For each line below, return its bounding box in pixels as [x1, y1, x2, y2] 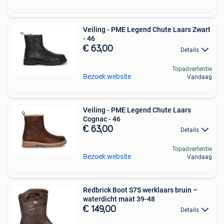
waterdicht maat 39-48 [83, 194, 155, 203]
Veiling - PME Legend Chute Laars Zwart [83, 25, 210, 34]
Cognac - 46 [83, 114, 120, 123]
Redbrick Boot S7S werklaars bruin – [83, 185, 197, 194]
